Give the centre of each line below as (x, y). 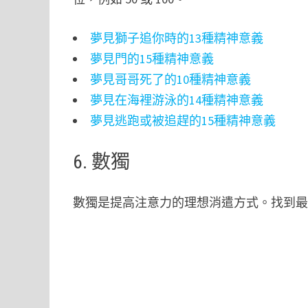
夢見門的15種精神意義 (152, 58)
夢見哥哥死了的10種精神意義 (171, 79)
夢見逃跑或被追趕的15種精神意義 (183, 120)
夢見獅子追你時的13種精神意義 (177, 38)
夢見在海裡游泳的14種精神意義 (177, 100)
